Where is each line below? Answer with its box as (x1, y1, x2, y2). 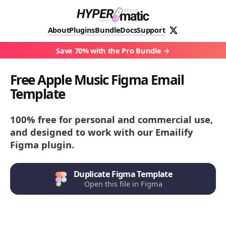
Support (137, 25, 165, 35)
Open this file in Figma (84, 179, 162, 189)
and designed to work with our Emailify (10, 126, 193, 139)
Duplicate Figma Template (73, 168, 173, 180)
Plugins (69, 25, 95, 35)
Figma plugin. (10, 138, 74, 151)
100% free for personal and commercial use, (10, 113, 213, 126)
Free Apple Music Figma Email (10, 71, 184, 89)
